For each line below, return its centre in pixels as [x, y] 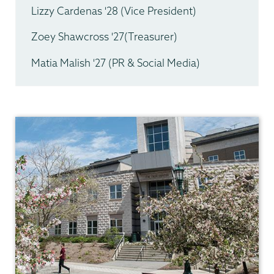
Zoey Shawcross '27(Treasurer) [104, 37]
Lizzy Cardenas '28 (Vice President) [114, 10]
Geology [35, 109]
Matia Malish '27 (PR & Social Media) [116, 62]
